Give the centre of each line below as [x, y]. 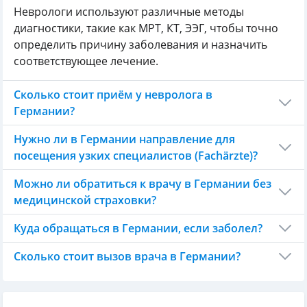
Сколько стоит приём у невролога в [113, 95]
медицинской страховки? [85, 200]
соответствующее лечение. [86, 61]
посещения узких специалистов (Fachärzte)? [136, 156]
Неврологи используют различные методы [129, 12]
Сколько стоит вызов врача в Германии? [127, 256]
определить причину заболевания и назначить [140, 45]
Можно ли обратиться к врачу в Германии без [143, 184]
